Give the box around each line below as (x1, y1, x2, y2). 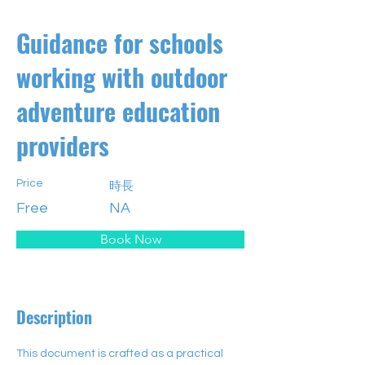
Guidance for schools (16, 24, 223, 61)
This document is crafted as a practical (16, 348, 226, 359)
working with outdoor (16, 59, 227, 95)
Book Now (99, 231, 161, 247)
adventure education (16, 93, 220, 130)
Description (16, 305, 92, 329)
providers (16, 127, 109, 164)
